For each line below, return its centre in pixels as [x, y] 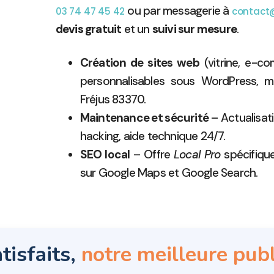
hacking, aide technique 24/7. [153, 136]
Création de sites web [139, 62]
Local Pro [197, 154]
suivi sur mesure [194, 29]
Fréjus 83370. [113, 99]
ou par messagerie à [178, 11]
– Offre [152, 154]
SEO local [105, 154]
